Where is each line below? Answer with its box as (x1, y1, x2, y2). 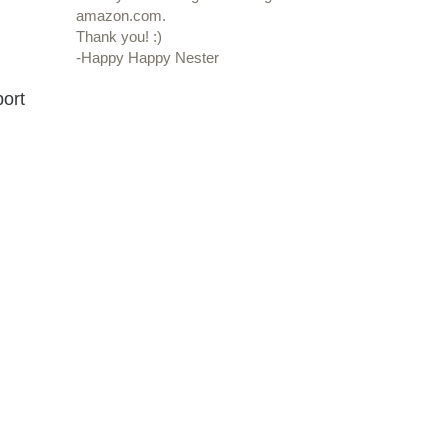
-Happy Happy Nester (76, 49, 219, 67)
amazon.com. (76, 7, 166, 25)
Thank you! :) (76, 28, 162, 46)
